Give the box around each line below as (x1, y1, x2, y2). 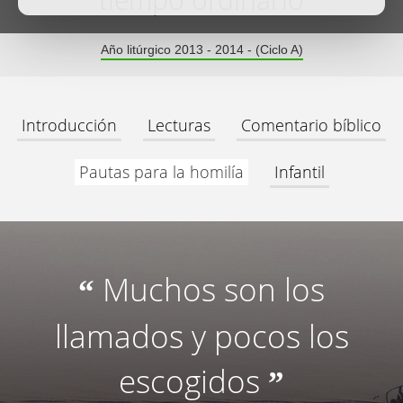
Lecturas (148, 114, 210, 136)
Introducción (22, 114, 117, 136)
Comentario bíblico (241, 114, 381, 136)
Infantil (273, 161, 325, 183)
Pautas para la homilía (78, 161, 244, 183)
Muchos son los (103, 268, 325, 310)
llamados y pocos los (54, 315, 349, 357)
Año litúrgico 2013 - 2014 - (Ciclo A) (100, 42, 303, 57)
